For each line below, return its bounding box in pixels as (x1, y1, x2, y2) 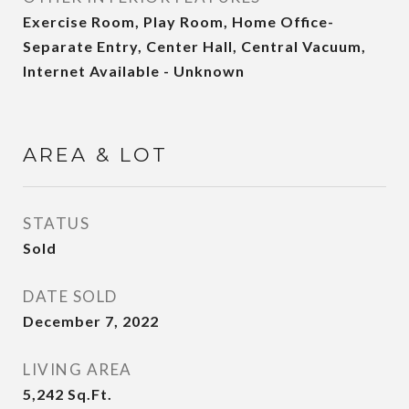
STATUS (23, 214, 89, 233)
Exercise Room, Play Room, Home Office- (23, 13, 334, 30)
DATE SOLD (23, 287, 118, 306)
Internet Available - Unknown (23, 62, 245, 79)
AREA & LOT (23, 143, 168, 166)
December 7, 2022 (23, 312, 159, 330)
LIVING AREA (23, 360, 132, 379)
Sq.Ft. (68, 385, 112, 403)
